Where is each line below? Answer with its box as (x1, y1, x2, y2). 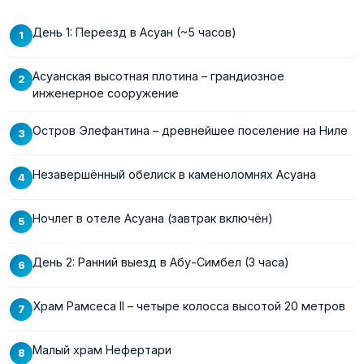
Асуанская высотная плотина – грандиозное (32, 68, 284, 83)
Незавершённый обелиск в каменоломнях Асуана (32, 167, 316, 181)
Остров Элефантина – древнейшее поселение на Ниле (32, 123, 348, 137)
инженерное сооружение (32, 85, 179, 100)
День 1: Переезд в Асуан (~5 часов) (32, 24, 236, 39)
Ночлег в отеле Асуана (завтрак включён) (32, 210, 273, 225)
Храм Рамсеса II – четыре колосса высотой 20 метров (32, 298, 345, 313)
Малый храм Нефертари (32, 342, 171, 357)
